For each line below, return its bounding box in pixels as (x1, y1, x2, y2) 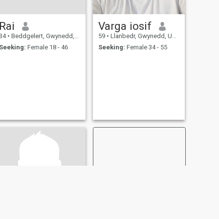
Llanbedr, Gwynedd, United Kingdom (109, 32, 172, 40)
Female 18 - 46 (25, 43, 68, 51)
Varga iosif (98, 20, 152, 33)
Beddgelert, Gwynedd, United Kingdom (9, 32, 74, 40)
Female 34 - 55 (125, 43, 167, 51)
